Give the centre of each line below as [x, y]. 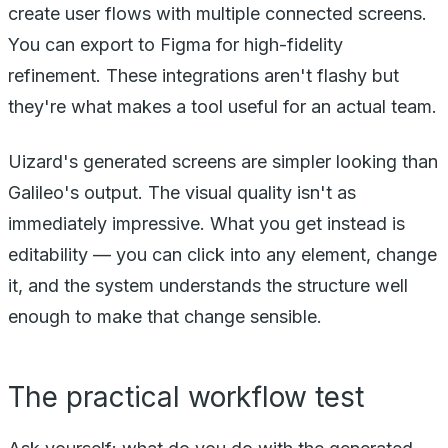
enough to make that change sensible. [165, 316]
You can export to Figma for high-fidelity [175, 44]
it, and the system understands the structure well [208, 285]
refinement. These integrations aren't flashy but [203, 75]
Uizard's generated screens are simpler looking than [223, 161]
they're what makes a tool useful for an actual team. [222, 106]
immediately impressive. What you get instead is [206, 223]
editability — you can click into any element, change [222, 254]
